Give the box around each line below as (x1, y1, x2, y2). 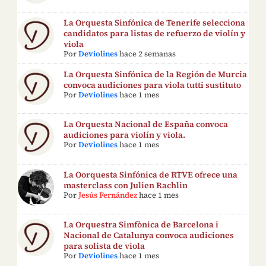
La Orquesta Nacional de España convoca (64, 118, 229, 131)
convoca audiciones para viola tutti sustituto (64, 78, 242, 91)
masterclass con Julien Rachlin (64, 179, 188, 191)
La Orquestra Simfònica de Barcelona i (64, 218, 219, 231)
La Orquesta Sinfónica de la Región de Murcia (64, 68, 248, 80)
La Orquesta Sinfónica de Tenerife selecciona (64, 16, 246, 28)
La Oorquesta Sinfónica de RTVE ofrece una (64, 168, 238, 180)
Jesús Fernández (78, 189, 138, 200)
